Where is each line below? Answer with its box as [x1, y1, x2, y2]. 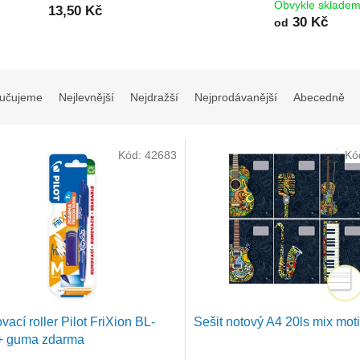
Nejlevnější [59, 91, 114, 104]
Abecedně [293, 91, 345, 104]
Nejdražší [130, 91, 178, 104]
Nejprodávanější [194, 91, 277, 104]
